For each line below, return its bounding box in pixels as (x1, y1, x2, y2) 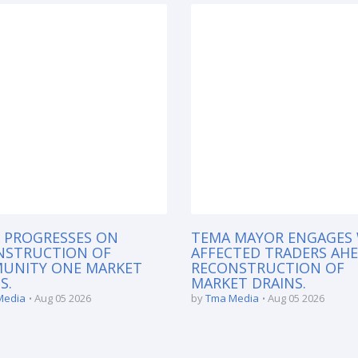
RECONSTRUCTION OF (191, 257, 344, 277)
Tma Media (205, 290, 259, 305)
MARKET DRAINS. (191, 272, 306, 292)
